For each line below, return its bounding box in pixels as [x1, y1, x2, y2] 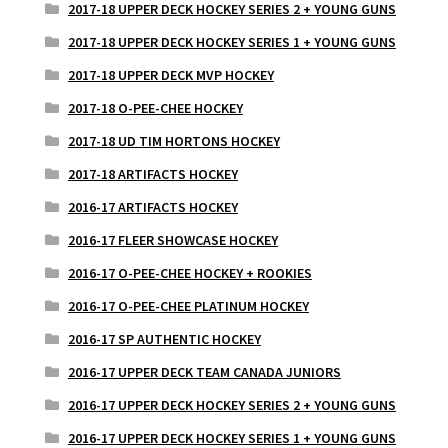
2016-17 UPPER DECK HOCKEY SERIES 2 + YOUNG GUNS [67, 395, 396, 414]
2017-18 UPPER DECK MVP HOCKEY [67, 65, 274, 84]
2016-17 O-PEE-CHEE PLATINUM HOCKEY [67, 296, 309, 315]
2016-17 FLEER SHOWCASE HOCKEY [67, 230, 278, 249]
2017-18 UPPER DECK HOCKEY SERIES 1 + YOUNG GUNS [67, 32, 396, 51]
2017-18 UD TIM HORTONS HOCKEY [67, 131, 280, 150]
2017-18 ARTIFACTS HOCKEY [67, 164, 238, 183]
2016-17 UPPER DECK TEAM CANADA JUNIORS [67, 362, 341, 381]
